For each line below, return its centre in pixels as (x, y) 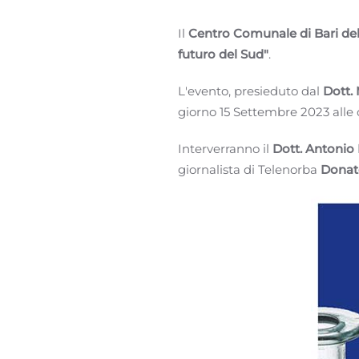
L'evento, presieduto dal (250, 91)
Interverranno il (225, 149)
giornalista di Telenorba (249, 169)
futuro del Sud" (223, 54)
